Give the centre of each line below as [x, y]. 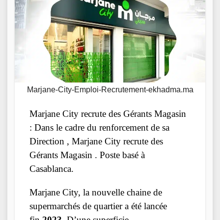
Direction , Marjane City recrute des [96, 141]
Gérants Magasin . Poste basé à [87, 155]
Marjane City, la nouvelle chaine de [96, 192]
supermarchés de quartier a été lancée [98, 206]
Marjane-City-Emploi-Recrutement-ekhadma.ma [110, 89]
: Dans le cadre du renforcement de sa [99, 127]
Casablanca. [52, 168]
